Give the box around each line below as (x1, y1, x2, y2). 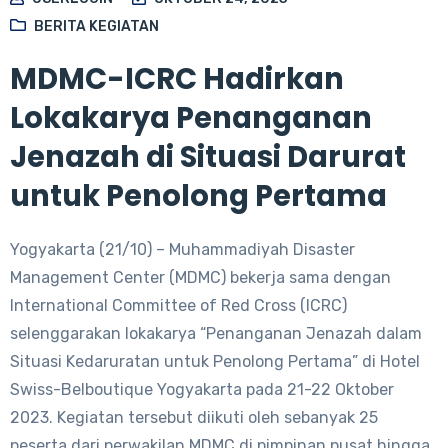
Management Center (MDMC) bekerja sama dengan (10, 267, 391, 287)
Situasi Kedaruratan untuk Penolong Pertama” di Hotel (10, 351, 420, 371)
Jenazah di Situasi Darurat (10, 136, 406, 177)
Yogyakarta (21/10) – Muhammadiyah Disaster (10, 239, 355, 259)
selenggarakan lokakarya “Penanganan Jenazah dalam (10, 323, 422, 343)
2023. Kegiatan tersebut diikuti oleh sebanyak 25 (10, 407, 378, 427)
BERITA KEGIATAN (34, 17, 159, 35)
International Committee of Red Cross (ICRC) (10, 295, 347, 315)
